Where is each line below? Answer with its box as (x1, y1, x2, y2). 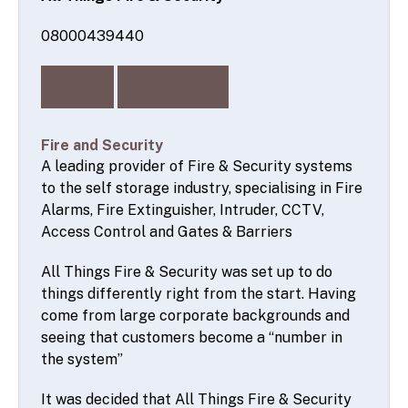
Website (132, 77, 198, 97)
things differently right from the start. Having (41, 285, 356, 302)
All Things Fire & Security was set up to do (41, 263, 332, 280)
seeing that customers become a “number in (41, 329, 342, 346)
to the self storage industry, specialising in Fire (41, 179, 362, 197)
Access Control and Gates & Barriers (41, 223, 307, 240)
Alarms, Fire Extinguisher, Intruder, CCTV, (41, 201, 324, 219)
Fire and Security (41, 137, 163, 154)
